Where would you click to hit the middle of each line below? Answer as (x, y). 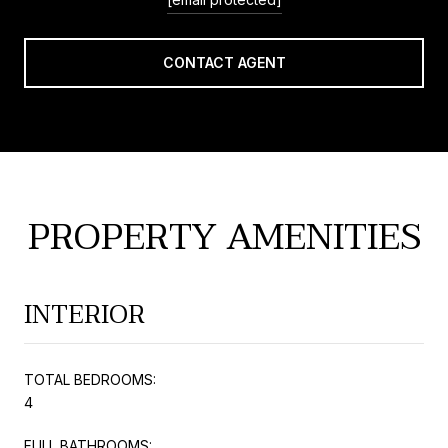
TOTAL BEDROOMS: (90, 379)
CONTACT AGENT (224, 62)
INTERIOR (84, 314)
